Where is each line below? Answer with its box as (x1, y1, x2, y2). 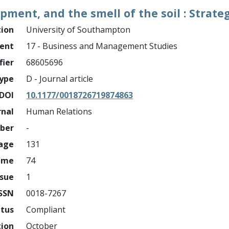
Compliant (26, 204, 66, 215)
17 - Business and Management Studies (26, 40, 178, 52)
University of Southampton (26, 24, 131, 35)
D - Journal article (26, 73, 94, 84)
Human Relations (26, 106, 93, 117)
